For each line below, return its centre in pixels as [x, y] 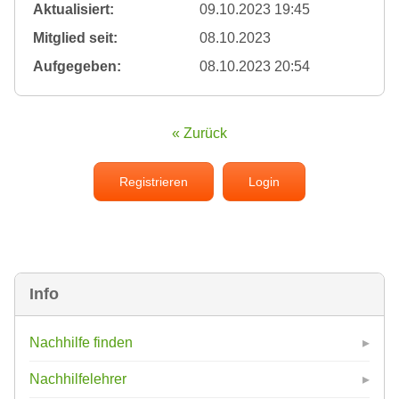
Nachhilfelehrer [78, 379]
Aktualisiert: [73, 10]
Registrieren [154, 182]
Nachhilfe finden [81, 343]
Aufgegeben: [77, 67]
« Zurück [199, 134]
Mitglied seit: [75, 38]
